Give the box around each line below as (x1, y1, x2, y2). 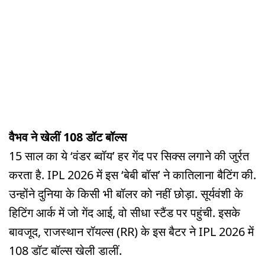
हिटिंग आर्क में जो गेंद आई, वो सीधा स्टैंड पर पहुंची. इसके (9, 205, 240, 221)
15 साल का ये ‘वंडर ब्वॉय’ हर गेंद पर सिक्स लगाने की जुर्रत (9, 148, 249, 164)
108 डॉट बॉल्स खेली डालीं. (9, 243, 122, 259)
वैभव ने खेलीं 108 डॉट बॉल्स (9, 129, 127, 146)
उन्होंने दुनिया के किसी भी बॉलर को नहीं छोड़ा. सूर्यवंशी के (9, 186, 243, 202)
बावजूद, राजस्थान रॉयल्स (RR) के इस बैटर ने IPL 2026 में (9, 224, 254, 240)
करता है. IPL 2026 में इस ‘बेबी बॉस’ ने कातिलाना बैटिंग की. (9, 167, 256, 183)
